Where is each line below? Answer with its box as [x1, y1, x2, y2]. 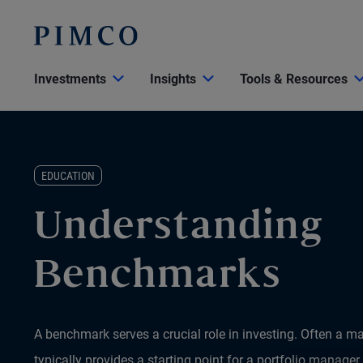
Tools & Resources [240, 71, 348, 87]
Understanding [34, 211, 323, 246]
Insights [150, 71, 196, 87]
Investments [34, 71, 106, 87]
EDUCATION [41, 169, 95, 182]
